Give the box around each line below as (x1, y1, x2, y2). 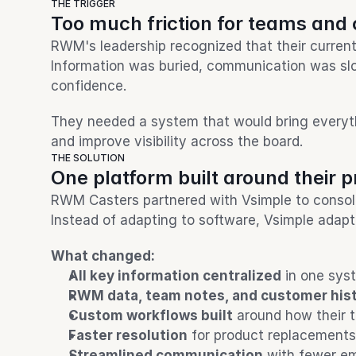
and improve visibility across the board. (51, 133, 303, 149)
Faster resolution (68, 327, 188, 343)
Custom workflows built (68, 308, 233, 323)
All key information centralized (68, 268, 281, 284)
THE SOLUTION (51, 152, 125, 164)
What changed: (51, 248, 155, 264)
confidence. (51, 78, 126, 94)
